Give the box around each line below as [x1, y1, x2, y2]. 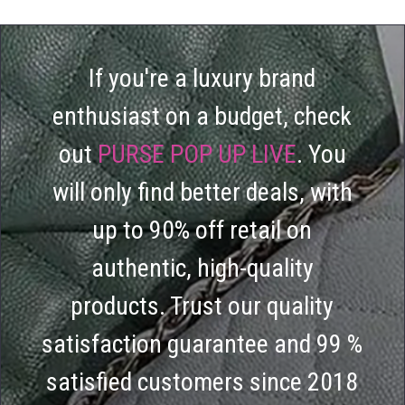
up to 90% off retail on [92, 214, 313, 245]
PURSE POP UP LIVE [97, 138, 297, 169]
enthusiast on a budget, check [52, 100, 353, 131]
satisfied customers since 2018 [46, 366, 359, 397]
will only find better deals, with [52, 176, 353, 207]
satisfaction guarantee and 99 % [42, 328, 363, 359]
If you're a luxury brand [89, 62, 316, 93]
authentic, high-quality [90, 252, 314, 283]
